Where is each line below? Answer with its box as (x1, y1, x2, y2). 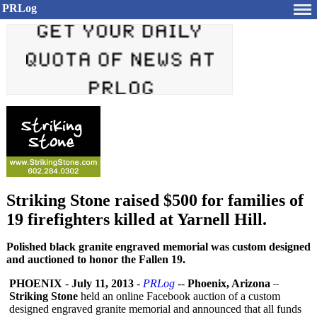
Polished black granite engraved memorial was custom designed (6, 241, 311, 253)
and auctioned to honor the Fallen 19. (6, 253, 185, 265)
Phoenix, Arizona (188, 277, 270, 289)
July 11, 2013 (71, 277, 134, 289)
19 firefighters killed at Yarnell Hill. (6, 210, 267, 229)
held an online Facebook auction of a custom (78, 290, 280, 302)
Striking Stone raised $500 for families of (6, 191, 304, 209)
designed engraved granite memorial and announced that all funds (9, 303, 301, 315)
